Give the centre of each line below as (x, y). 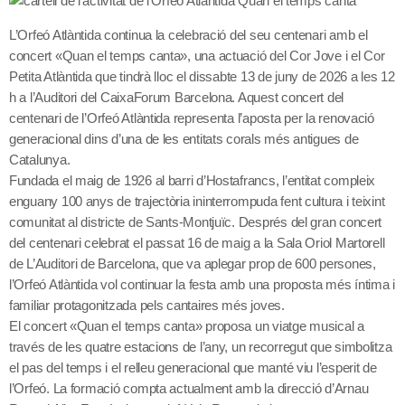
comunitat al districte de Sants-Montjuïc (121, 222)
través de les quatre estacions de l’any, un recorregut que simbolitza (201, 347)
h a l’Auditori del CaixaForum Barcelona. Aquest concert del (177, 98)
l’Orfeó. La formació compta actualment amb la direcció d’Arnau (189, 389)
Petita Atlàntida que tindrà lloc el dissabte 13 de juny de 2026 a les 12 (202, 77)
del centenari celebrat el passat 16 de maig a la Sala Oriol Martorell (197, 243)
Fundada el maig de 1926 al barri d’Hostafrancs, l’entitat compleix (193, 181)
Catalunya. (40, 160)
